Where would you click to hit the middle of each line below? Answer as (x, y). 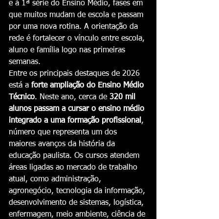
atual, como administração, (56, 179)
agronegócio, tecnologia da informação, (78, 191)
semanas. (25, 62)
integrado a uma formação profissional (75, 121)
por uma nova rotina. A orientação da (75, 27)
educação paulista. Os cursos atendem (75, 156)
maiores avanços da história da (63, 144)
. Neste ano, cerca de (72, 97)
